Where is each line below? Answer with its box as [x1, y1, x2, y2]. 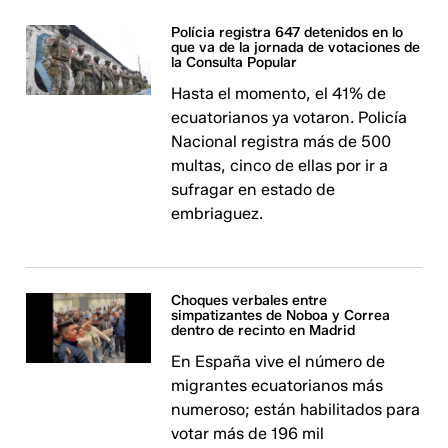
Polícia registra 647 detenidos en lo [171, 24, 404, 41]
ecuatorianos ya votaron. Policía [171, 108, 408, 127]
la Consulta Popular [171, 54, 298, 71]
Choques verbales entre [171, 292, 328, 309]
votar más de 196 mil [171, 424, 325, 443]
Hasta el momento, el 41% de [171, 84, 387, 103]
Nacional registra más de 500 [171, 132, 392, 151]
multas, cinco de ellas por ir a [171, 156, 389, 175]
